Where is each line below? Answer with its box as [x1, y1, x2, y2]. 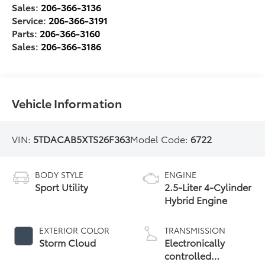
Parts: [12, 25, 40, 40]
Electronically [164, 235, 225, 249]
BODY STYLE [35, 168, 84, 180]
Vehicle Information [12, 94, 122, 111]
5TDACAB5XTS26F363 [33, 131, 131, 146]
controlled [164, 248, 211, 262]
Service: [12, 12, 49, 27]
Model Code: [130, 131, 191, 146]
